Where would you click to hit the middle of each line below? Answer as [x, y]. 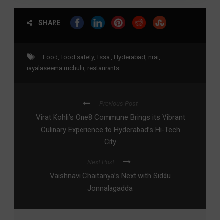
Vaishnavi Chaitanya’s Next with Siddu [110, 176]
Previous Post [118, 104]
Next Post [101, 162]
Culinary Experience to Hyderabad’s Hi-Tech [110, 130]
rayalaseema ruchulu [55, 68]
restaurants [103, 68]
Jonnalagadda [110, 188]
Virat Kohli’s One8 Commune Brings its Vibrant [110, 118]
